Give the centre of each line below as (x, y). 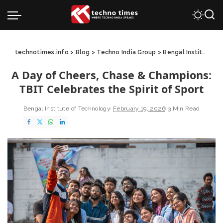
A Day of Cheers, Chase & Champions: (111, 75)
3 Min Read (184, 109)
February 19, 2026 (139, 109)
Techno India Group (126, 52)
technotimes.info (42, 52)
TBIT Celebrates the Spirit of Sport (111, 89)
